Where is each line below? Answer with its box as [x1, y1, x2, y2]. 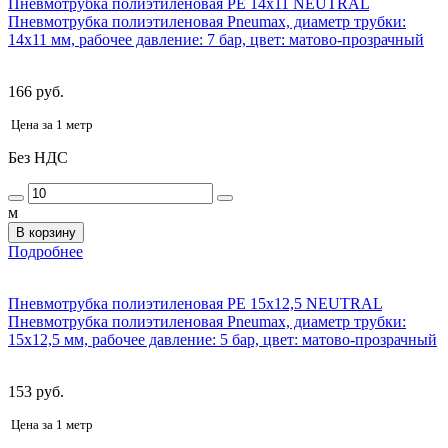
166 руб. [8, 82, 64, 100]
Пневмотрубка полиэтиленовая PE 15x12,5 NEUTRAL [8, 294, 382, 312]
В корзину [16, 224, 76, 240]
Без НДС [8, 148, 68, 166]
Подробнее [8, 242, 83, 260]
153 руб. [8, 382, 64, 400]
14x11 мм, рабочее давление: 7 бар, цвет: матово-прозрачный [8, 30, 424, 48]
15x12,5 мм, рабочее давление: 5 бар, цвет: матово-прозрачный [8, 330, 437, 348]
